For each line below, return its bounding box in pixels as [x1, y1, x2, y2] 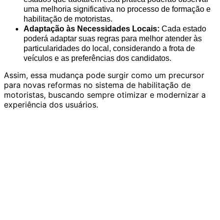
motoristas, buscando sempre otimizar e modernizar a [4, 90, 206, 100]
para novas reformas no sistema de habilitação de [4, 80, 191, 90]
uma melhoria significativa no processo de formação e [24, 5, 211, 14]
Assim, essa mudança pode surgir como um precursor [4, 70, 204, 81]
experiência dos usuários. [4, 100, 98, 110]
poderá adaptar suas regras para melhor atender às [24, 34, 202, 43]
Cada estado [160, 25, 206, 33]
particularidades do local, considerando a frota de [24, 44, 195, 53]
